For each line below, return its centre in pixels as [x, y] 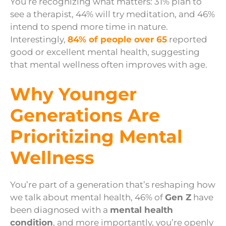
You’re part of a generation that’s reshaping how [113, 185]
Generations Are [85, 116]
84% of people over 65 [117, 39]
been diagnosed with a [60, 210]
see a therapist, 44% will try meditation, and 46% [112, 14]
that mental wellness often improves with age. [109, 64]
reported [187, 39]
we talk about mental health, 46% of [88, 197]
